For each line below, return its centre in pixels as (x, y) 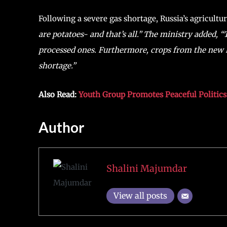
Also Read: (59, 94)
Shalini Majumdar (146, 169)
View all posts (140, 196)
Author (61, 127)
